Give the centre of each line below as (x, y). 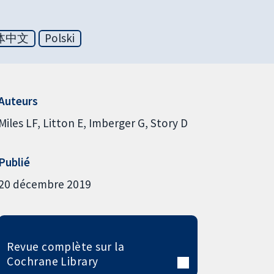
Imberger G (117, 123)
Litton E (63, 123)
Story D (169, 123)
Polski (60, 38)
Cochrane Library (53, 261)
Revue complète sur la (66, 246)
